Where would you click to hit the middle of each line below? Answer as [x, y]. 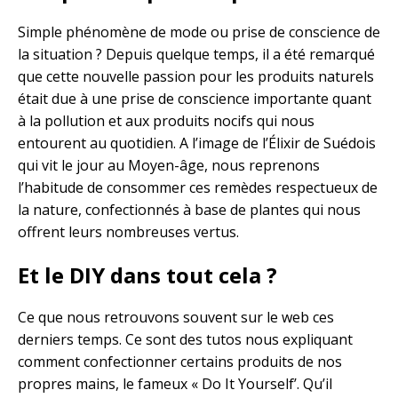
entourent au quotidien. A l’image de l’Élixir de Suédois [197, 143]
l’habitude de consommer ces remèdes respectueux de [198, 188]
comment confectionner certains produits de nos [180, 362]
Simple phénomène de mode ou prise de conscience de [199, 32]
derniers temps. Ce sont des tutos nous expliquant [185, 340]
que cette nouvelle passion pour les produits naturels [196, 77]
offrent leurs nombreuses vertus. [128, 232]
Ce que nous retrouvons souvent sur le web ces [176, 318]
